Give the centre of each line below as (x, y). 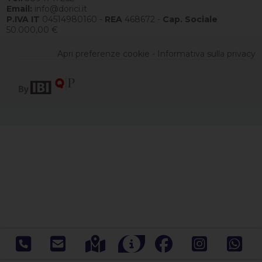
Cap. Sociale (190, 19)
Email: (20, 9)
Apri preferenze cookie (103, 54)
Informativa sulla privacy (206, 54)
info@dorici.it (60, 9)
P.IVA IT (23, 19)
